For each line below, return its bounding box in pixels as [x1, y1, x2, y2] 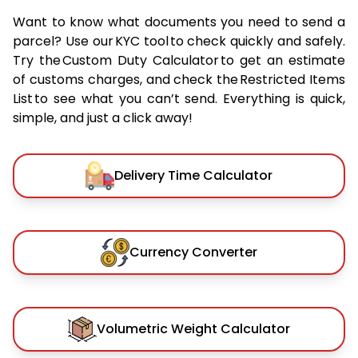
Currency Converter [129, 242, 257, 261]
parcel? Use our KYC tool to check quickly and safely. [13, 31, 345, 50]
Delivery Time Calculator [114, 165, 272, 185]
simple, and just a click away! [13, 108, 193, 127]
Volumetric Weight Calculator [97, 319, 290, 338]
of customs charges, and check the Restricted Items [13, 70, 345, 89]
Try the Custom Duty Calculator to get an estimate [13, 50, 345, 70]
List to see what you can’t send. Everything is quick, [13, 89, 345, 108]
